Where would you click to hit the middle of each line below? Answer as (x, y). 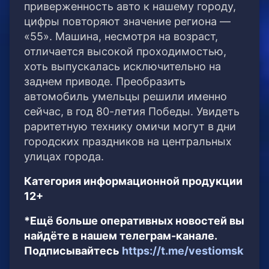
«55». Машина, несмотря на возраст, (121, 37)
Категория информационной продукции (133, 181)
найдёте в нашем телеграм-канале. (120, 236)
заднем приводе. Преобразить (105, 82)
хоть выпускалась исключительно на (122, 67)
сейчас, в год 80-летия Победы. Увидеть (132, 112)
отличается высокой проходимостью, (125, 52)
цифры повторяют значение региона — (127, 22)
